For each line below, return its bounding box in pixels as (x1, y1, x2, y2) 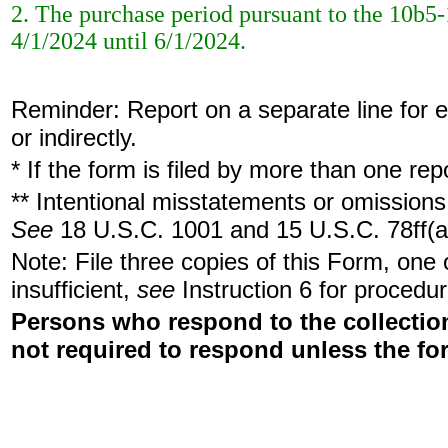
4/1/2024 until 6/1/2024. (11, 28, 246, 54)
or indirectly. (11, 124, 137, 151)
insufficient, (11, 276, 137, 303)
